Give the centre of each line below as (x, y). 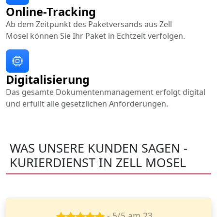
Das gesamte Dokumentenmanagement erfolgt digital (106, 92)
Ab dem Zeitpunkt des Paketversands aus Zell (89, 24)
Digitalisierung (48, 79)
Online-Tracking (51, 11)
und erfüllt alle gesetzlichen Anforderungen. (87, 103)
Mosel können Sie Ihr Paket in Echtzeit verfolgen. (95, 36)
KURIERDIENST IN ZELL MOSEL (98, 162)
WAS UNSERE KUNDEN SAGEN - (99, 147)
